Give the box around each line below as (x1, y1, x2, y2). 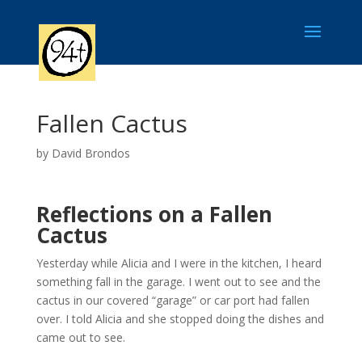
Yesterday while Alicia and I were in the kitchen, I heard (36, 255, 322, 271)
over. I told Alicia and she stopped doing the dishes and (36, 311, 324, 326)
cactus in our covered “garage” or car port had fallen (36, 293, 309, 308)
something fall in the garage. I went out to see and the (36, 274, 321, 289)
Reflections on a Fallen (36, 200, 272, 229)
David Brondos (51, 145, 130, 161)
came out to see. (36, 330, 125, 345)
